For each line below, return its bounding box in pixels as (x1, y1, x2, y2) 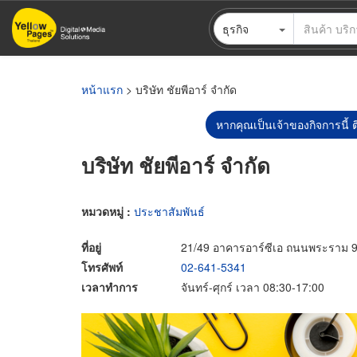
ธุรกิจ (222, 20, 249, 37)
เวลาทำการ (81, 278, 138, 295)
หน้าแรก (81, 81, 123, 97)
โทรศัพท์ (81, 258, 123, 275)
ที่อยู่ (81, 238, 101, 255)
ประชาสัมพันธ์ (134, 202, 205, 219)
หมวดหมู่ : (81, 202, 134, 219)
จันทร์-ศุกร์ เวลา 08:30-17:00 (181, 278, 324, 295)
